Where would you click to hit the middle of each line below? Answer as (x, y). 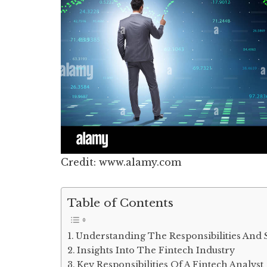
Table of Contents (120, 203)
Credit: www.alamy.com (121, 162)
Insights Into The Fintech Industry (156, 251)
